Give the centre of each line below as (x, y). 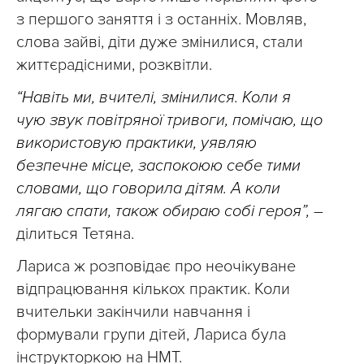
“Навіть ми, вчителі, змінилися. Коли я (154, 97)
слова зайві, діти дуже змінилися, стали (160, 42)
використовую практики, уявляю (136, 143)
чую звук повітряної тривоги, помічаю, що (169, 120)
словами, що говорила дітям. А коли (148, 188)
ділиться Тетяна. (75, 234)
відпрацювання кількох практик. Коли (153, 289)
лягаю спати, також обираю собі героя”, (165, 211)
